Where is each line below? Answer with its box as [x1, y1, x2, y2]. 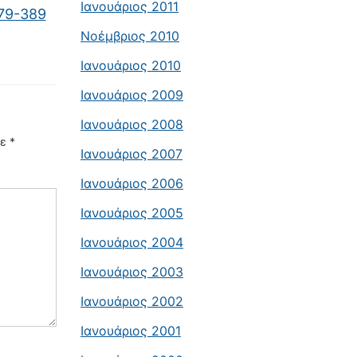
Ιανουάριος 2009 [80, 87, 183, 103]
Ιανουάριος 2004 [80, 234, 183, 250]
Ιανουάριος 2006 [80, 175, 183, 191]
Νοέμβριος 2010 [80, 28, 179, 44]
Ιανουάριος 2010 [80, 57, 181, 73]
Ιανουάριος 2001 [80, 323, 181, 339]
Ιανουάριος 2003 [80, 264, 183, 280]
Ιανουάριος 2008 [80, 116, 183, 132]
